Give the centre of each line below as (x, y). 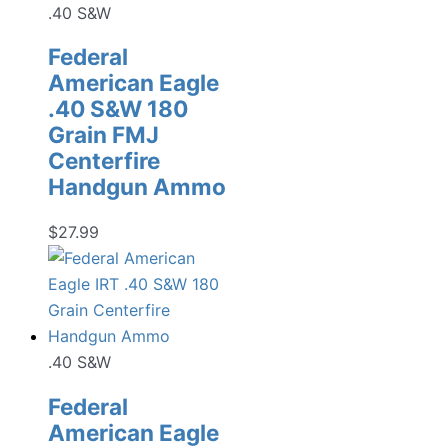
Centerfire (104, 161)
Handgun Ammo (137, 187)
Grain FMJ (103, 135)
